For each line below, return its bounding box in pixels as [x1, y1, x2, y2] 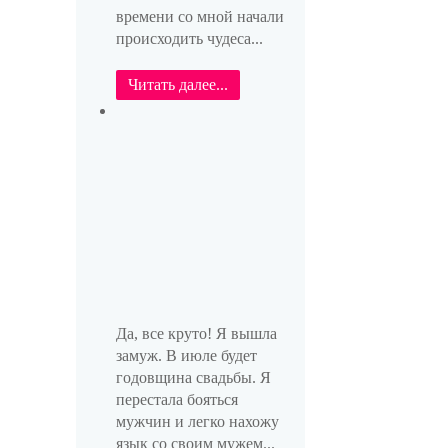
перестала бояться [115, 391, 238, 409]
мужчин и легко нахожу [115, 413, 279, 431]
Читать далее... [127, 75, 228, 93]
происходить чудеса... [115, 29, 263, 47]
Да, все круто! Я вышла [115, 325, 277, 343]
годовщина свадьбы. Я [115, 369, 271, 387]
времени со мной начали [115, 7, 284, 25]
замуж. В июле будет [115, 347, 257, 365]
